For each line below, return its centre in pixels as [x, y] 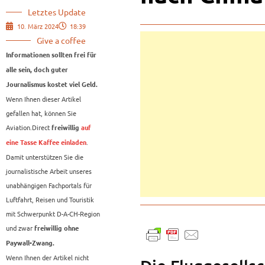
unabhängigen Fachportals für [49, 185]
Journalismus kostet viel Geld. [52, 85]
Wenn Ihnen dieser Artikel [43, 99]
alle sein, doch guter [37, 70]
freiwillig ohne [56, 229]
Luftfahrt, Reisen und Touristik [50, 200]
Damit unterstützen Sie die [45, 157]
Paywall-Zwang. [30, 243]
